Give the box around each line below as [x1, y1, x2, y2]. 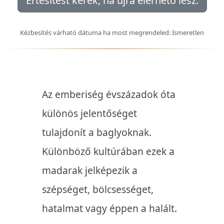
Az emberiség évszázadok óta [42, 87, 175, 101]
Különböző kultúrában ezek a [42, 144, 174, 158]
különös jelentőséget [42, 106, 137, 120]
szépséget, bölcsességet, [42, 182, 153, 196]
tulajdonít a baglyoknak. [42, 125, 151, 139]
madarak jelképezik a [42, 163, 137, 177]
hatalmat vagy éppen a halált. [42, 201, 179, 215]
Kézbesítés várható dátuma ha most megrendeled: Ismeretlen [20, 28, 204, 37]
